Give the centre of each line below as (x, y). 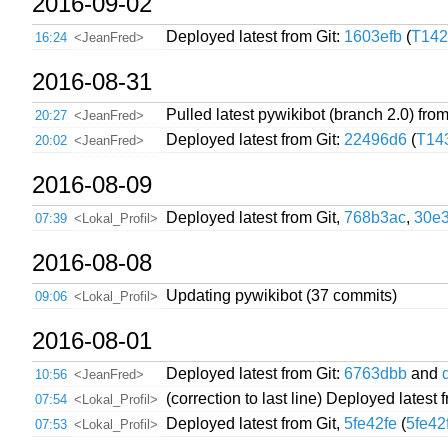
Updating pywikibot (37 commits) (281, 295)
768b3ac (375, 217)
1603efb (373, 36)
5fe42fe (370, 423)
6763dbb (375, 373)
